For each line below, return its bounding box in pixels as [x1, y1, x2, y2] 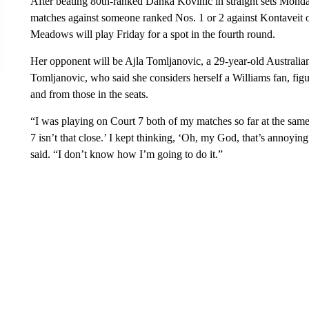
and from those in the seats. [30, 88, 148, 100]
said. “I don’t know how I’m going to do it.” [30, 148, 223, 160]
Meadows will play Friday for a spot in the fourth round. [30, 28, 275, 40]
